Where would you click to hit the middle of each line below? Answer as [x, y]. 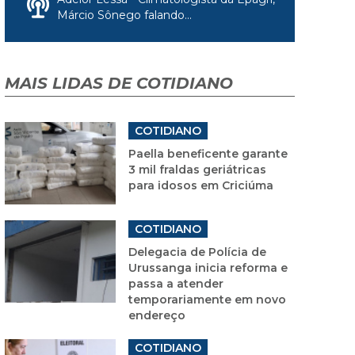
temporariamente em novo [207, 299]
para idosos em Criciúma [201, 185]
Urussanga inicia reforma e [208, 267]
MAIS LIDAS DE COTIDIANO [119, 83]
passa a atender [176, 283]
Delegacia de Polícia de [197, 252]
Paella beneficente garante [208, 153]
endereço [157, 315]
